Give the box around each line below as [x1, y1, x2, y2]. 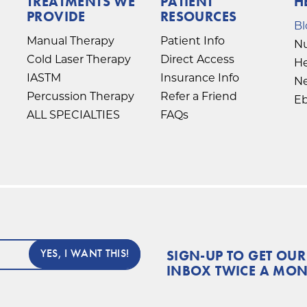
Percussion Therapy [26, 89, 134, 103]
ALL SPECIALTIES [26, 108, 120, 121]
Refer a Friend [160, 89, 237, 103]
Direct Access [160, 52, 234, 66]
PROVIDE [26, 7, 86, 25]
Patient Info [160, 34, 225, 47]
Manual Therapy [26, 34, 114, 47]
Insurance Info [160, 71, 239, 84]
